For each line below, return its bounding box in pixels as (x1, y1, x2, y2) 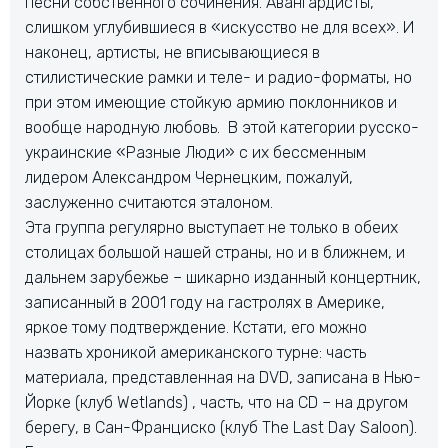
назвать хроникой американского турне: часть (25, 343, 366, 362)
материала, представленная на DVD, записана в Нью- (25, 368, 421, 387)
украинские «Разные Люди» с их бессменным (25, 143, 366, 162)
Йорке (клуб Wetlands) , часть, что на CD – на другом (25, 393, 408, 412)
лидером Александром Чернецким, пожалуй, (25, 168, 353, 187)
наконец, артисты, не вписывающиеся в (25, 43, 320, 62)
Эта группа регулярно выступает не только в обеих (25, 218, 398, 237)
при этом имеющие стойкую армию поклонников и (25, 93, 397, 112)
